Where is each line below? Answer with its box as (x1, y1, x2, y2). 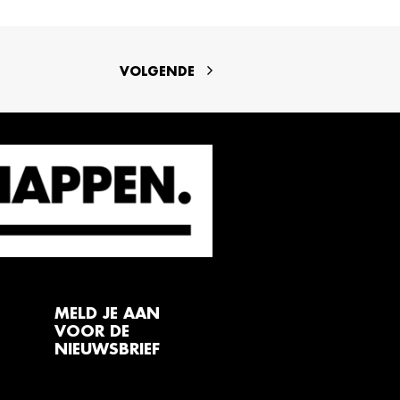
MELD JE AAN (54, 306, 160, 321)
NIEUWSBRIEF (54, 342, 160, 357)
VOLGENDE (120, 64, 195, 78)
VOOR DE (54, 324, 129, 339)
